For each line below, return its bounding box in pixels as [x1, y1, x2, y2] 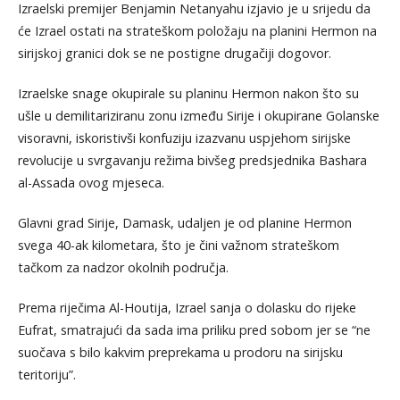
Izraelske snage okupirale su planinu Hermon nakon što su [17, 84, 359, 102]
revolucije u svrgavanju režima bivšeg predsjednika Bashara [17, 151, 367, 169]
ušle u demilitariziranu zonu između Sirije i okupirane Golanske [17, 106, 379, 124]
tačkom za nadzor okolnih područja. [17, 258, 229, 276]
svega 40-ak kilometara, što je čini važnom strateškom [17, 236, 339, 254]
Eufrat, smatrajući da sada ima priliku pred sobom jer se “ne [17, 321, 371, 338]
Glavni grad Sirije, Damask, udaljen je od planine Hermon [17, 213, 352, 231]
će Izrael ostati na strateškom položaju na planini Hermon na [17, 21, 377, 39]
